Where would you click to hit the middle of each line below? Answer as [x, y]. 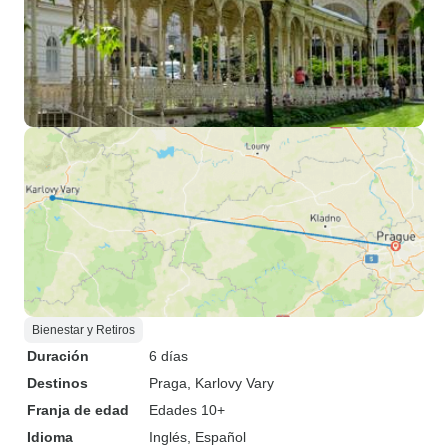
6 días [168, 356]
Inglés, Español [197, 437]
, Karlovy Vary [230, 383]
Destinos [57, 383]
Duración [58, 356]
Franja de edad [78, 410]
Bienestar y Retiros [83, 330]
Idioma [50, 437]
